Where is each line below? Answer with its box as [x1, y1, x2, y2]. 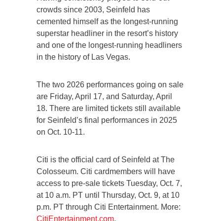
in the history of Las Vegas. [37, 53, 130, 62]
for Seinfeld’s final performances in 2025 [37, 116, 177, 125]
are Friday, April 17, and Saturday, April [37, 92, 172, 101]
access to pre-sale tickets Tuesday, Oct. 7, [37, 179, 182, 188]
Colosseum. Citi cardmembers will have [37, 167, 175, 176]
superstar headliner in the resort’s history [37, 29, 178, 38]
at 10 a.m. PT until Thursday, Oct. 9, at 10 [37, 191, 180, 200]
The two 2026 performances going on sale [37, 80, 184, 89]
